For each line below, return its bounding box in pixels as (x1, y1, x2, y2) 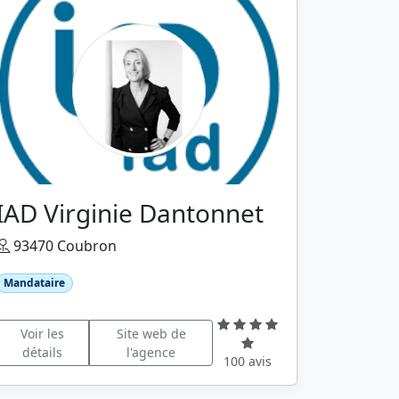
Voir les (20, 324, 64, 342)
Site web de (116, 324, 186, 342)
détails (21, 343, 62, 361)
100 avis (224, 353, 273, 370)
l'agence (126, 343, 176, 361)
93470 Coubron (10, 236, 117, 256)
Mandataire (3, 275, 65, 290)
